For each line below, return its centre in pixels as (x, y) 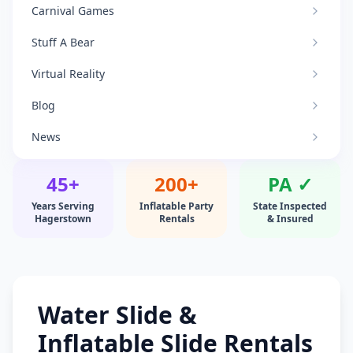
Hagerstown (63, 219)
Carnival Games (73, 11)
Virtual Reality (68, 74)
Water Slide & (117, 315)
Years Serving (63, 206)
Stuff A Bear (63, 42)
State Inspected (290, 206)
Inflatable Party (176, 206)
